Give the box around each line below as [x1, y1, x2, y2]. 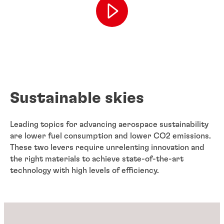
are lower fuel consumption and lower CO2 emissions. [10, 132, 211, 140]
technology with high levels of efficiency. [10, 166, 159, 175]
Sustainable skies [10, 89, 144, 106]
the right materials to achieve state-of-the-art [10, 155, 183, 163]
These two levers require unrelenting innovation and [10, 143, 204, 152]
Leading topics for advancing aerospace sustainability [10, 120, 208, 129]
